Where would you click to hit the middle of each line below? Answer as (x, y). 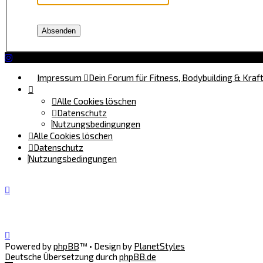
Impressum (59, 77)
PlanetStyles (159, 246)
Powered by (29, 246)
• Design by (112, 246)
